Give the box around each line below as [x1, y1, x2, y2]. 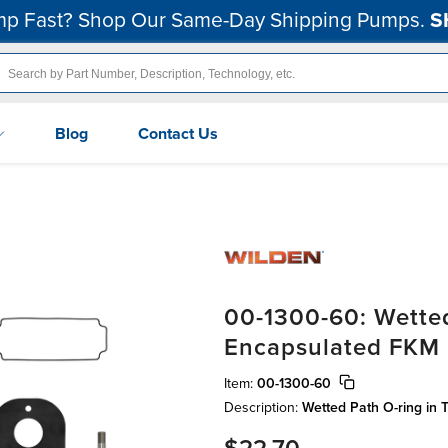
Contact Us [138, 123, 218, 144]
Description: [224, 398, 302, 416]
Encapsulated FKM [224, 332, 440, 362]
